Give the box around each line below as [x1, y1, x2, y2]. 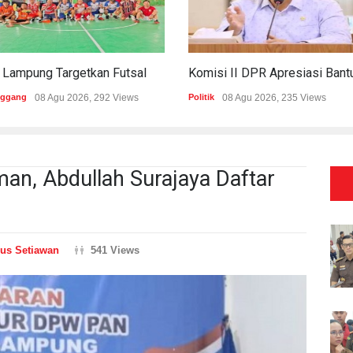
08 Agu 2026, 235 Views [222, 91, 326, 103]
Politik [188, 91, 214, 102]
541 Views [91, 243, 139, 256]
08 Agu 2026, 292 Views [35, 91, 139, 103]
